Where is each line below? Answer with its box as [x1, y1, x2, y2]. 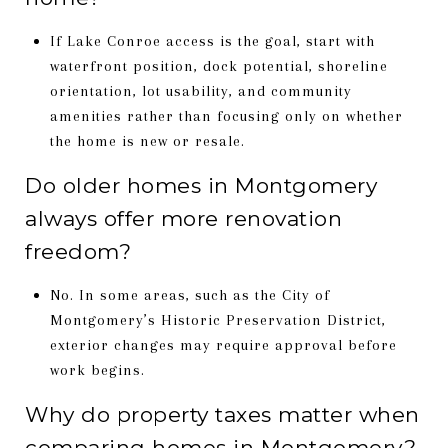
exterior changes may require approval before [49, 335, 397, 354]
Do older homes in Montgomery [25, 172, 377, 198]
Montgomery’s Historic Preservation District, [49, 310, 386, 329]
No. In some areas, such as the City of [49, 285, 330, 304]
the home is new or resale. [49, 131, 245, 150]
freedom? [25, 238, 131, 264]
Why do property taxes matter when [25, 401, 420, 427]
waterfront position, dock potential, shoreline [49, 56, 388, 75]
